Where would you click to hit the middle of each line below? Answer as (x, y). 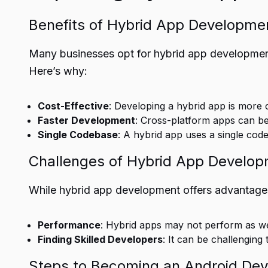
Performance (69, 225)
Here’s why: (58, 71)
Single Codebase (78, 135)
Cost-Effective (73, 106)
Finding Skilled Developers (100, 239)
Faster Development (86, 120)
